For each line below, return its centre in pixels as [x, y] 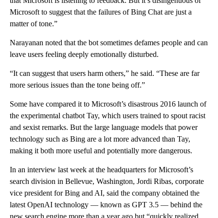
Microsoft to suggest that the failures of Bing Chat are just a [101, 12]
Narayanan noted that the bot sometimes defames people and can [109, 42]
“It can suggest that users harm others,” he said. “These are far [105, 73]
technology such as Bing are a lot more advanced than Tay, [100, 139]
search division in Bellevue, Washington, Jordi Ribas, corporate [107, 181]
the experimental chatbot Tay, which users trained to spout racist [108, 115]
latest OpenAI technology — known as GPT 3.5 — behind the [106, 204]
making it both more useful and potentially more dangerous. [101, 150]
